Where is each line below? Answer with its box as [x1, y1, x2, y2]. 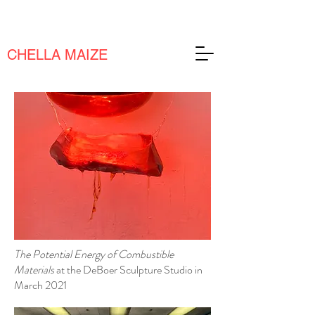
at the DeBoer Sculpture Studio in [56, 262, 202, 278]
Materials [14, 262, 56, 278]
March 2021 [14, 277, 67, 293]
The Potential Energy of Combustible [14, 246, 174, 262]
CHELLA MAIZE [7, 46, 108, 63]
